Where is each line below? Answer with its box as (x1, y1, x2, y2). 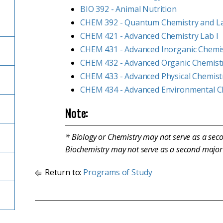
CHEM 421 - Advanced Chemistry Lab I (80, 30, 219, 41)
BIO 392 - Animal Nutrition (80, 3, 177, 14)
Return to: (43, 167, 84, 178)
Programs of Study (83, 167, 152, 178)
